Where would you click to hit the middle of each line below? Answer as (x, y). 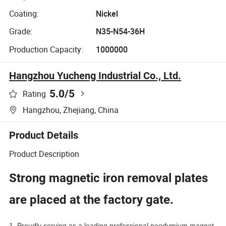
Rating (35, 94)
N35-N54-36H (120, 32)
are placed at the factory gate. (92, 200)
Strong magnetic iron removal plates (109, 178)
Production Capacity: (46, 49)
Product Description (44, 154)
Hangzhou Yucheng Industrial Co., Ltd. (95, 75)
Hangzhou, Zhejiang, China (71, 110)
